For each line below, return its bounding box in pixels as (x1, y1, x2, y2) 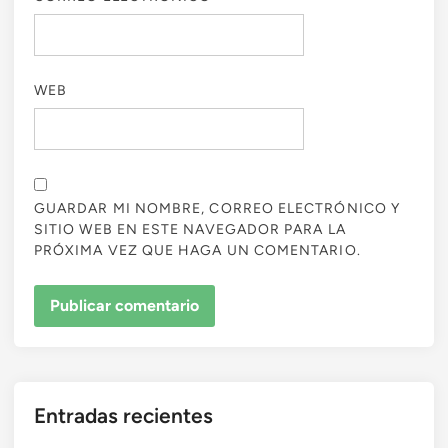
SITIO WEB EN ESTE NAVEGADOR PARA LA (34, 221, 346, 239)
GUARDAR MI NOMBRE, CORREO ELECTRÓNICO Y (34, 200, 401, 218)
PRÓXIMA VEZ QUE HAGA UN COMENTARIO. (34, 242, 361, 260)
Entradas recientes (34, 402, 213, 428)
